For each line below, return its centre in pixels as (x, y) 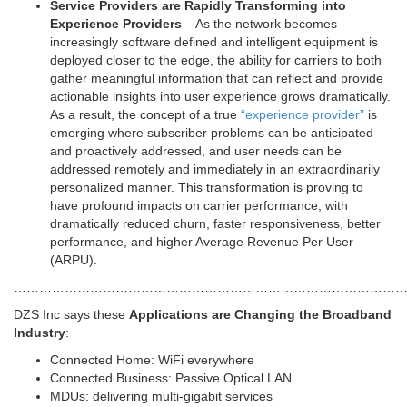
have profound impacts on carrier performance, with (199, 206)
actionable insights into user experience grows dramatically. (220, 97)
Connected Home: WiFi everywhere (152, 360)
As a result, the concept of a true (145, 115)
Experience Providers (116, 24)
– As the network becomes (259, 24)
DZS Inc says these (71, 315)
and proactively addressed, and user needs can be (196, 151)
